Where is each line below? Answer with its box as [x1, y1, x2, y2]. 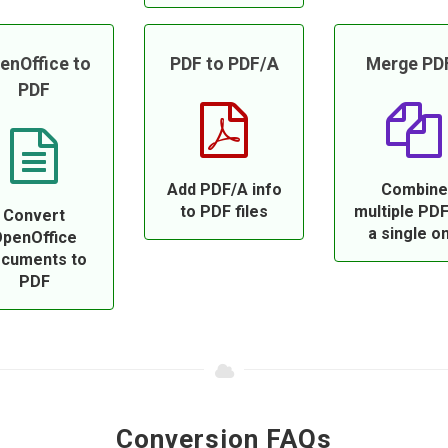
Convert [3, 206, 65, 225]
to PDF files [180, 202, 268, 221]
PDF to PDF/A [169, 54, 279, 74]
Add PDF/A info [166, 180, 282, 199]
